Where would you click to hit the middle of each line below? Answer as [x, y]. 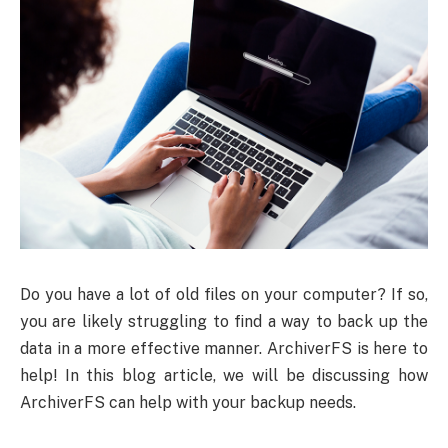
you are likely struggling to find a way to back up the [224, 321]
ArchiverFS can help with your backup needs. [188, 402]
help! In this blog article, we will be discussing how [224, 375]
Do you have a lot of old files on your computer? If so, [224, 294]
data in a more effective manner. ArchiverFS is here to [224, 348]
